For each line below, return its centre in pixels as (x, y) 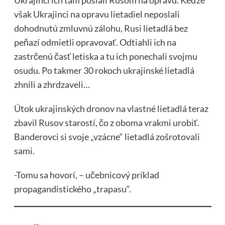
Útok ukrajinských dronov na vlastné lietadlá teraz (111, 109)
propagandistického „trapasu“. (72, 189)
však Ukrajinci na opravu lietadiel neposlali (97, 14)
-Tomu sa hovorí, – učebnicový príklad (86, 175)
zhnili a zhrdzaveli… (52, 85)
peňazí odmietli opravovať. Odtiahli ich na (95, 42)
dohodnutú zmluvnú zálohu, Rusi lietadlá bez (101, 28)
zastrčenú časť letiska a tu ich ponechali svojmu (105, 57)
